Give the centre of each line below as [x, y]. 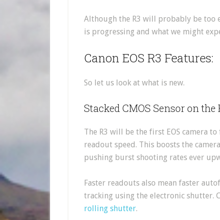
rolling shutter [110, 208]
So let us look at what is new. [134, 83]
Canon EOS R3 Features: [149, 58]
